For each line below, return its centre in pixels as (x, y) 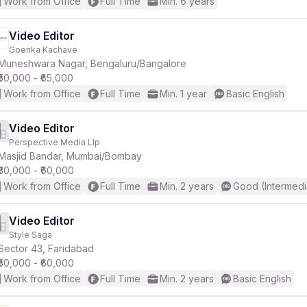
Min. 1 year (183, 94)
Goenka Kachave (43, 50)
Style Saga (30, 235)
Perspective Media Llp (54, 142)
